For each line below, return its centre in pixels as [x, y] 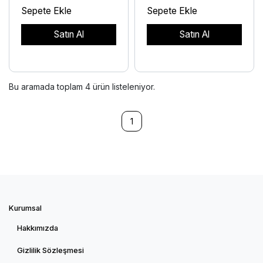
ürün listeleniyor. [123, 86]
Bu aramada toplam [47, 86]
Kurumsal [25, 208]
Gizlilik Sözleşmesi [50, 251]
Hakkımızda [38, 228]
